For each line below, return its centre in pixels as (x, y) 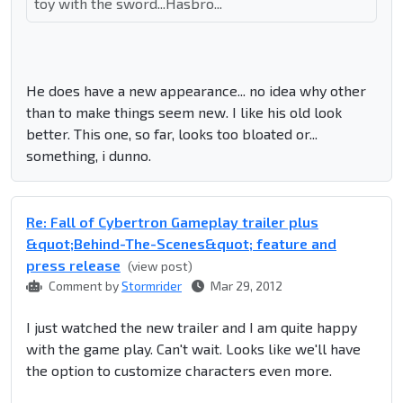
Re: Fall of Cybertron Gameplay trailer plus (172, 222)
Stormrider (152, 286)
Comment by (84, 286)
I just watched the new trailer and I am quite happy (192, 327)
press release (73, 265)
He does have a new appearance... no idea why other (196, 91)
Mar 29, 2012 (245, 286)
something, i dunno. (89, 156)
